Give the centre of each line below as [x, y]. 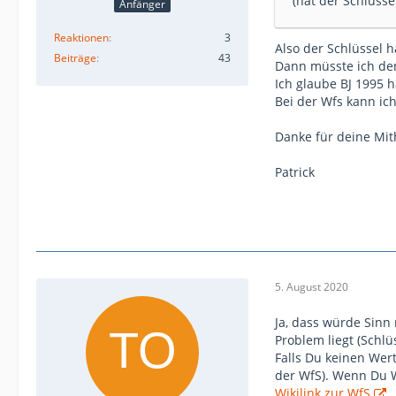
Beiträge [75, 58]
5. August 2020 [312, 287]
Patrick [295, 171]
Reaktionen [81, 38]
